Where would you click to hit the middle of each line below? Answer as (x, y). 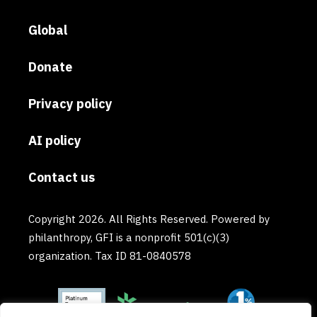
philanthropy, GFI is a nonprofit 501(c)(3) (129, 238)
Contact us (62, 178)
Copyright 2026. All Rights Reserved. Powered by (149, 219)
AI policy (55, 141)
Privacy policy (70, 104)
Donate (50, 67)
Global (48, 30)
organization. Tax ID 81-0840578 (110, 256)
